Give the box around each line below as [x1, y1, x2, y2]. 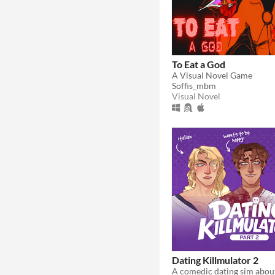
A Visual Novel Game [172, 69, 252, 80]
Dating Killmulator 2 [172, 254, 258, 266]
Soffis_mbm [172, 80, 216, 91]
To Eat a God [172, 58, 225, 70]
